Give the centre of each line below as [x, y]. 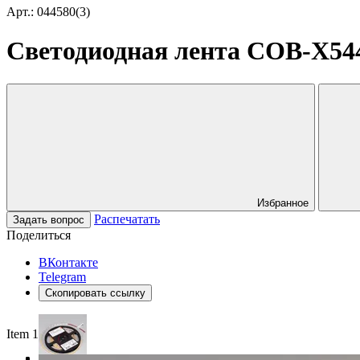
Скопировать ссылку [95, 292]
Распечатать [127, 219]
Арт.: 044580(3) [48, 12]
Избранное [283, 202]
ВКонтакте [68, 262]
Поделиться [39, 235]
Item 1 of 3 [34, 333]
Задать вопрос [49, 219]
